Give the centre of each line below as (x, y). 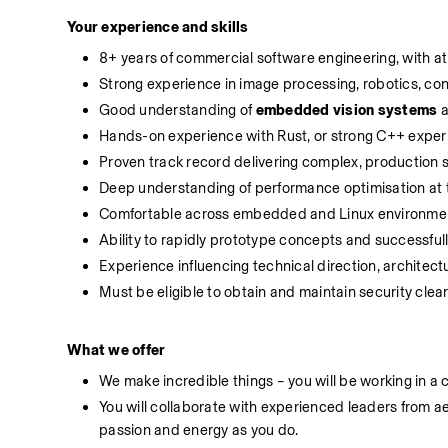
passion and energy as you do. (199, 430)
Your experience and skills (158, 27)
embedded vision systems (346, 110)
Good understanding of (177, 110)
